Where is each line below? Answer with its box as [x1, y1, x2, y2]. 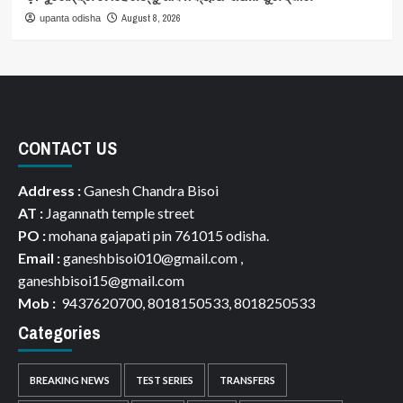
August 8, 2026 [121, 12, 181, 25]
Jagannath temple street [43, 204, 194, 222]
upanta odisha [39, 13, 101, 24]
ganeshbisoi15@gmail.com [18, 272, 184, 290]
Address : [18, 182, 81, 200]
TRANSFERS [219, 374, 275, 387]
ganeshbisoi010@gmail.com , [60, 249, 243, 267]
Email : [18, 249, 60, 267]
